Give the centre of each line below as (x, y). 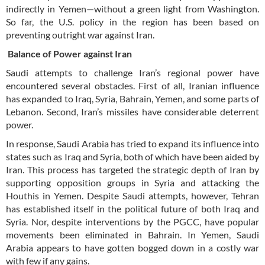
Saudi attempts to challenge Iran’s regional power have (132, 73)
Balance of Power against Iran (69, 54)
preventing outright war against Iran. (80, 35)
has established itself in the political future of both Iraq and (132, 209)
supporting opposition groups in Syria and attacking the (132, 183)
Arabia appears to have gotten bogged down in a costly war (132, 248)
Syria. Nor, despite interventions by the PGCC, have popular (132, 222)
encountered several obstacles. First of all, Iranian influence (132, 86)
